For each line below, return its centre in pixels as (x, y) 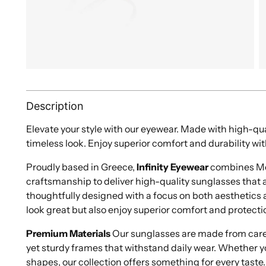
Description (55, 106)
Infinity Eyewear (173, 167)
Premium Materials (69, 233)
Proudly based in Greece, (82, 167)
